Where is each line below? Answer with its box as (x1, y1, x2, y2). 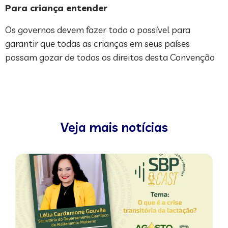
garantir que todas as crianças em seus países (5, 38, 190, 50)
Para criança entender (5, 2, 110, 14)
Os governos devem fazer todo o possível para (5, 24, 190, 36)
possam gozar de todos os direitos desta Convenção (5, 51, 215, 64)
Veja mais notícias (60, 119, 168, 135)
